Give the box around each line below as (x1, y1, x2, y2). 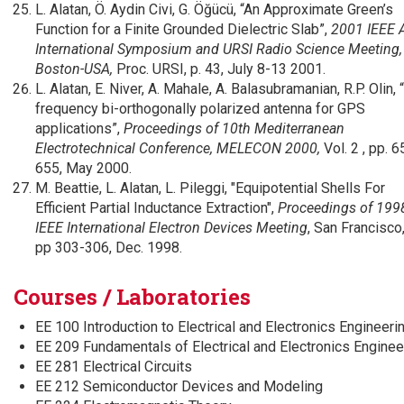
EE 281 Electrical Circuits (35, 358, 192, 375)
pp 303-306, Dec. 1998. (35, 239, 182, 256)
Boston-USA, (35, 60, 116, 78)
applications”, (35, 120, 124, 137)
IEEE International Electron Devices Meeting (35, 219, 308, 236)
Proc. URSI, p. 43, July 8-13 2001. (116, 60, 326, 78)
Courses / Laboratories (14, 282, 251, 311)
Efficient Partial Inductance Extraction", (35, 199, 278, 216)
